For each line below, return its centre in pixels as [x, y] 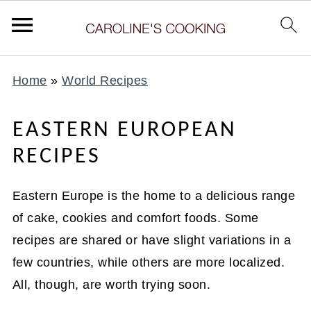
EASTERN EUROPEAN [124, 131]
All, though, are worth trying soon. [111, 285]
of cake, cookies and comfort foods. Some [135, 218]
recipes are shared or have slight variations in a [152, 240]
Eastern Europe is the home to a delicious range [154, 196]
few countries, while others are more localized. [149, 262]
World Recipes [105, 81]
